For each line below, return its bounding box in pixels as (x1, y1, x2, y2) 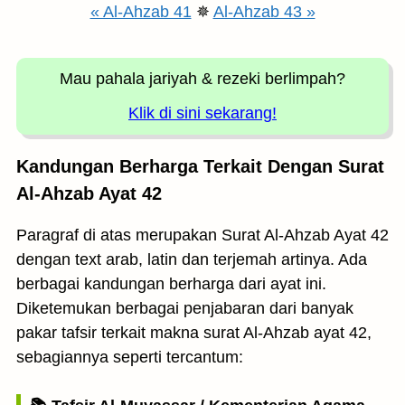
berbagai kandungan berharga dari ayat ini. (16, 275, 326, 293)
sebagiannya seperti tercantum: (16, 348, 243, 366)
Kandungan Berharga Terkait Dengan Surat (16, 156, 384, 176)
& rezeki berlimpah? (202, 70, 345, 88)
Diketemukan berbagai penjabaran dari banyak (16, 299, 353, 317)
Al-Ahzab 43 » (212, 3, 316, 21)
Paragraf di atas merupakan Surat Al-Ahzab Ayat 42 (16, 226, 389, 244)
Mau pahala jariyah (60, 70, 197, 88)
